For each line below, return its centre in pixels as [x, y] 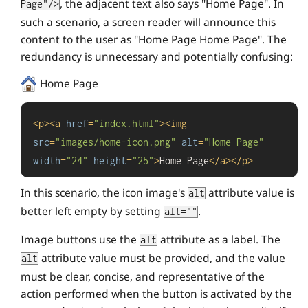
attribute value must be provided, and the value [162, 258]
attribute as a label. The [219, 240]
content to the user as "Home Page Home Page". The [154, 39]
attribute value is [250, 193]
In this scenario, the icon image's [104, 193]
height [110, 161]
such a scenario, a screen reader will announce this [148, 22]
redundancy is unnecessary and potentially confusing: [157, 56]
